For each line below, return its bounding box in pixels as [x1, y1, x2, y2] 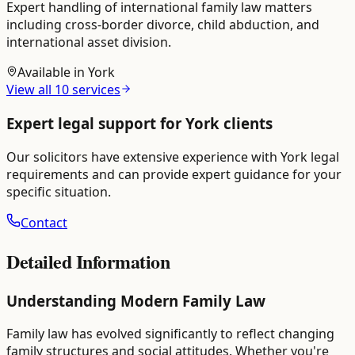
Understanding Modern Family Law [6, 290, 265, 311]
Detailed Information [6, 246, 170, 275]
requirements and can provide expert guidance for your [6, 165, 342, 183]
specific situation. [6, 182, 111, 200]
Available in [17, 63, 88, 82]
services [72, 81, 120, 99]
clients [219, 113, 273, 134]
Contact [21, 213, 67, 231]
